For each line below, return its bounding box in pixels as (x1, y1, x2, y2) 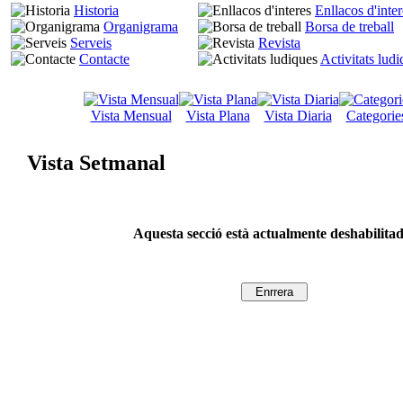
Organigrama (103, 19, 178, 35)
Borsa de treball (305, 19, 394, 35)
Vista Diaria (264, 108, 332, 124)
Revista (258, 35, 300, 51)
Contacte (79, 51, 130, 67)
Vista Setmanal (26, 150, 166, 175)
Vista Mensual (90, 108, 172, 124)
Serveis (70, 35, 112, 51)
